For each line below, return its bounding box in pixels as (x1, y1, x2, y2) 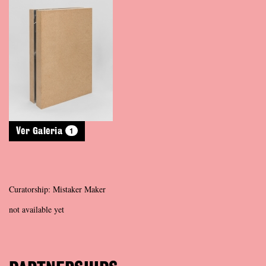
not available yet (9, 203, 64, 215)
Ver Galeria (16, 126, 65, 136)
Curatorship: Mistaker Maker (9, 183, 106, 195)
